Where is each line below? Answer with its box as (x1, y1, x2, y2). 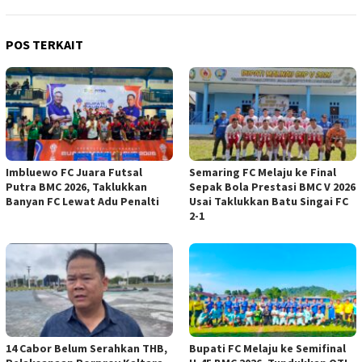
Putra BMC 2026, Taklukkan (6, 179, 147, 195)
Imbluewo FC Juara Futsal (6, 165, 142, 180)
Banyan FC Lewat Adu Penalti (6, 194, 159, 209)
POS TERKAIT (6, 36, 83, 53)
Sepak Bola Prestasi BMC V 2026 (189, 179, 356, 195)
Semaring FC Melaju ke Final (189, 165, 336, 180)
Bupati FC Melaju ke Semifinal (189, 341, 346, 356)
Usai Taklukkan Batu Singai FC (189, 194, 348, 209)
